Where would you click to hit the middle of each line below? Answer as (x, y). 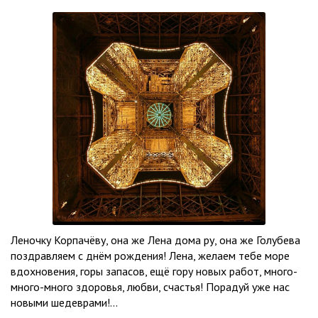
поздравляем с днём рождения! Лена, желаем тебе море (150, 256)
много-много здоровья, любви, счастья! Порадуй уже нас (150, 287)
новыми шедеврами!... (64, 302)
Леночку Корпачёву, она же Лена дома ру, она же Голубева (155, 240)
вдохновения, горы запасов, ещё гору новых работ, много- (154, 271)
